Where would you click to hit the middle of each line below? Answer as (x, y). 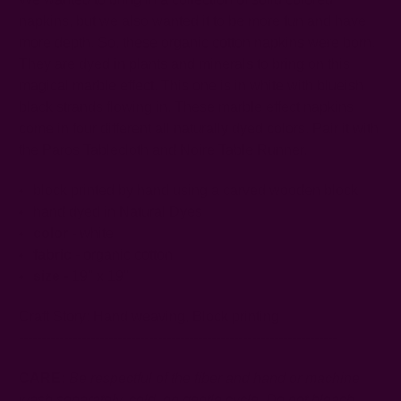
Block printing (236, 316)
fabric (53, 254)
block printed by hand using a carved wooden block (196, 190)
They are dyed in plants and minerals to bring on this (184, 64)
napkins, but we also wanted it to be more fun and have (192, 21)
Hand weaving (139, 316)
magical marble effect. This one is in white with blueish (191, 85)
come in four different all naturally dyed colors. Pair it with (199, 128)
